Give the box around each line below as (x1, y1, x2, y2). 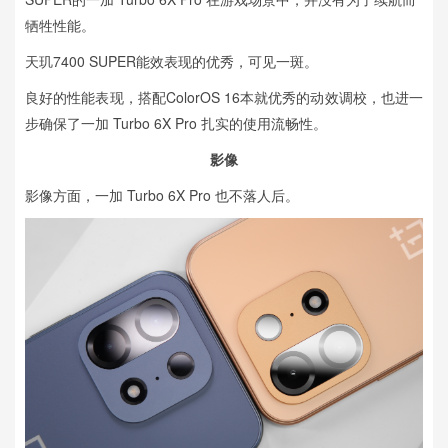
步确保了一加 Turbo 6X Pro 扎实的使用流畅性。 (25, 113, 327, 134)
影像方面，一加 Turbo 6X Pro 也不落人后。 (25, 185, 299, 206)
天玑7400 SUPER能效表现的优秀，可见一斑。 (25, 51, 318, 72)
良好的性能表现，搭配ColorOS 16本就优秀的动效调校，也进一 (25, 87, 423, 108)
